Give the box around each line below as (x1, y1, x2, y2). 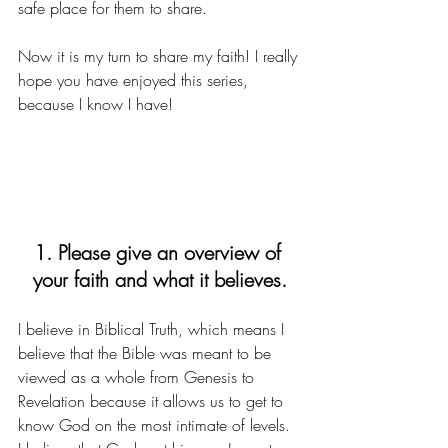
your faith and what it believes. (33, 266, 287, 293)
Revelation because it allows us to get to (18, 390, 288, 412)
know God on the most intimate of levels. (18, 414, 295, 436)
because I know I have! (18, 93, 178, 115)
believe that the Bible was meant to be (18, 342, 276, 364)
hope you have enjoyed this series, (18, 69, 253, 91)
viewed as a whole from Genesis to (18, 366, 259, 388)
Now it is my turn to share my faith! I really (18, 45, 302, 67)
